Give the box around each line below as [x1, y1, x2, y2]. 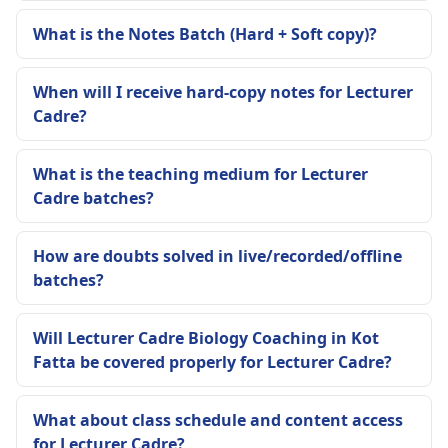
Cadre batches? [33, 187, 154, 210]
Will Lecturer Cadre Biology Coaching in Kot [33, 327, 379, 350]
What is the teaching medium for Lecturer [33, 163, 368, 186]
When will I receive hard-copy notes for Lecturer [33, 81, 413, 104]
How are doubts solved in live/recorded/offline [33, 245, 402, 268]
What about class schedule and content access [33, 409, 403, 432]
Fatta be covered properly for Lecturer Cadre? [33, 351, 392, 374]
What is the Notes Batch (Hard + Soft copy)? [33, 23, 377, 46]
